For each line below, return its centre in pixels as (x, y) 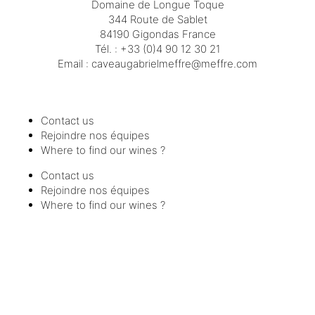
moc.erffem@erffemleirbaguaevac (174, 63)
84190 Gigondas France (157, 34)
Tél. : (108, 49)
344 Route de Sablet (157, 19)
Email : (75, 63)
